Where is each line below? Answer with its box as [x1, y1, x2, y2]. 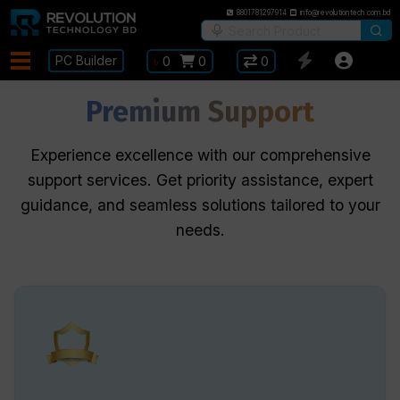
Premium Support [86, 95, 314, 129]
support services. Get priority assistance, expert [27, 171, 373, 189]
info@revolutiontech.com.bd [300, 8, 391, 17]
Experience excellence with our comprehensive [29, 146, 371, 164]
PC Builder [54, 53, 117, 68]
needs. [175, 221, 225, 239]
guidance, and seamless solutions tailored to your [20, 196, 380, 214]
